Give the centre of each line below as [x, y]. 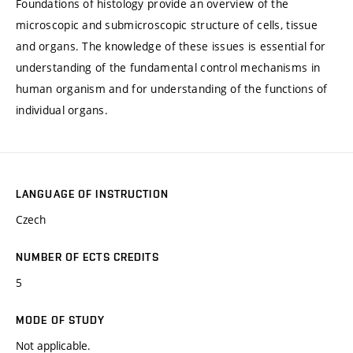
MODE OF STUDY [61, 320]
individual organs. [62, 110]
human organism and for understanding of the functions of [172, 89]
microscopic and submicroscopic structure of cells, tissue [167, 25]
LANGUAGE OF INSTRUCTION [92, 194]
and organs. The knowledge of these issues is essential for [171, 46]
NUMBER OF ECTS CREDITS [87, 257]
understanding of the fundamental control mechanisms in [168, 68]
